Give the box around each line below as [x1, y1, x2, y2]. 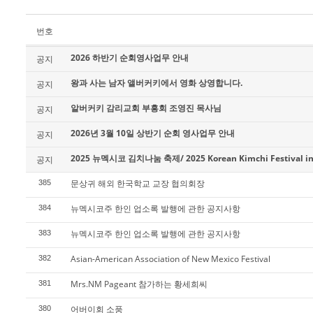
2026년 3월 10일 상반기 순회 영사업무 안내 [71, 127, 235, 139]
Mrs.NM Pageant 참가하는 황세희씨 [71, 278, 208, 290]
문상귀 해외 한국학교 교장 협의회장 [71, 177, 205, 189]
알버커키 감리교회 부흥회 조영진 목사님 [71, 102, 221, 114]
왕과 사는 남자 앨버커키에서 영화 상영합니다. [71, 77, 242, 89]
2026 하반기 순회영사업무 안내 [71, 52, 189, 64]
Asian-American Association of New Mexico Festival [71, 253, 270, 265]
